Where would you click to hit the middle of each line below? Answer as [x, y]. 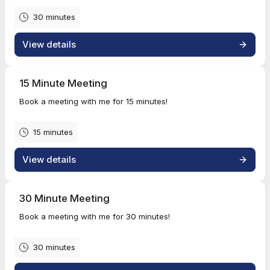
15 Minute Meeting [63, 83]
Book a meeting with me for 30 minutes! [95, 216]
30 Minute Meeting [64, 198]
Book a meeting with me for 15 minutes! [93, 101]
